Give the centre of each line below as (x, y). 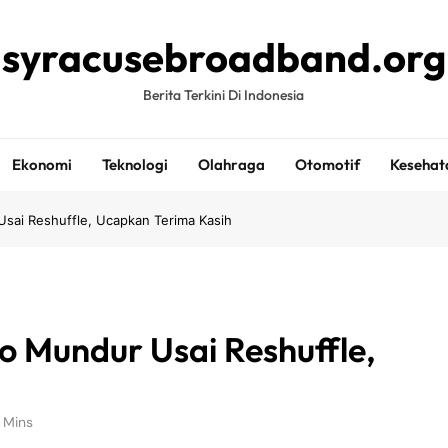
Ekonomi (41, 164)
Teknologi (134, 164)
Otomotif (327, 164)
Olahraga (231, 164)
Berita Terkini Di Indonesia (224, 95)
